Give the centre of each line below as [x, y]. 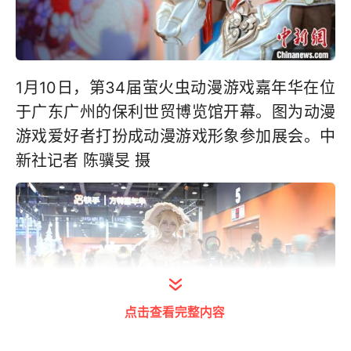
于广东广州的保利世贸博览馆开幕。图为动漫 [175, 112]
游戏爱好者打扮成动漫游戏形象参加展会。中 [175, 136]
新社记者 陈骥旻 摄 [83, 160]
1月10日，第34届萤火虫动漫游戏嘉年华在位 [175, 87]
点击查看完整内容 [175, 311]
